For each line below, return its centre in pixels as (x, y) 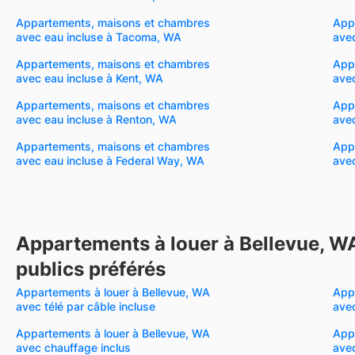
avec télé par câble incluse (86, 306)
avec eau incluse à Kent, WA (90, 78)
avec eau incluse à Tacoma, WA (99, 36)
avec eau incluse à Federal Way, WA (110, 160)
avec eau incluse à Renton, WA (96, 119)
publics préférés (91, 269)
